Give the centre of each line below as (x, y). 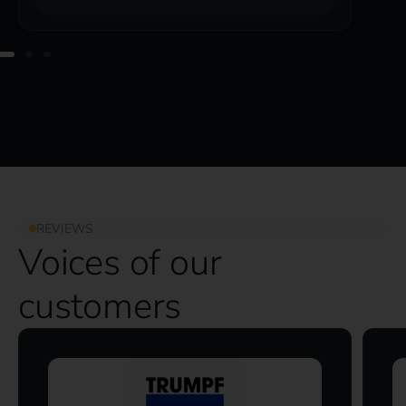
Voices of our (120, 262)
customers (100, 306)
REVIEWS (65, 228)
